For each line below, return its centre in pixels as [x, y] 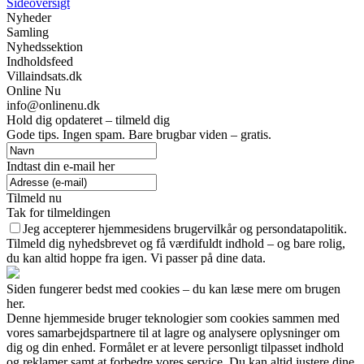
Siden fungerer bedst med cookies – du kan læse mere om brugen [173, 289]
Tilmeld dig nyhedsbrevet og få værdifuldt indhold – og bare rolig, [176, 244]
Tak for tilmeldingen [58, 213]
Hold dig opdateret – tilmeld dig [88, 120]
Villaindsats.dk [44, 76]
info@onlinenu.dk [53, 106]
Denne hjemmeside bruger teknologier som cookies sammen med [173, 318]
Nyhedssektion [45, 47]
